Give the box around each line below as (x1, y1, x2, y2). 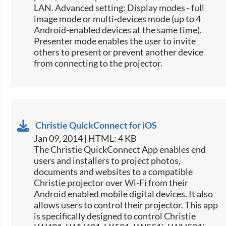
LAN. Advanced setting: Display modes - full (34, 2, 205, 14)
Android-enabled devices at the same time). (34, 24, 202, 36)
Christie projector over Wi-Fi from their (34, 177, 189, 189)
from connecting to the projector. (34, 58, 163, 69)
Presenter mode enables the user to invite (34, 35, 196, 47)
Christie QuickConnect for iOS (35, 120, 157, 131)
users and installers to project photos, (34, 155, 181, 166)
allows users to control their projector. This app (34, 199, 218, 211)
